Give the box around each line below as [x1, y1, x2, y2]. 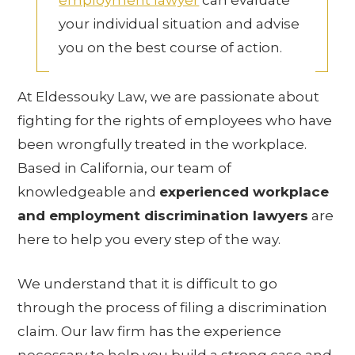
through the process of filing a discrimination [17, 299, 328, 315]
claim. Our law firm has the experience [17, 323, 282, 339]
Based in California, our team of [17, 160, 232, 176]
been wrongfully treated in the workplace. [17, 136, 307, 152]
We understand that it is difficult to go [17, 275, 278, 292]
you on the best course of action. [59, 40, 283, 55]
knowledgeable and [17, 184, 160, 200]
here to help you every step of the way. [17, 231, 281, 247]
